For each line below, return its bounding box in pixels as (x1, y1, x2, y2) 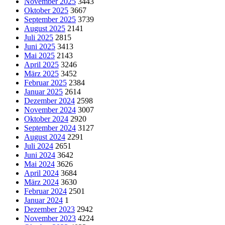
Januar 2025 (24, 87, 63, 96)
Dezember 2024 (24, 96, 75, 105)
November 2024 (24, 105, 76, 114)
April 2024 (24, 168, 59, 177)
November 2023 (24, 213, 76, 222)
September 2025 (24, 15, 76, 24)
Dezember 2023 (24, 204, 75, 213)
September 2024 (24, 123, 76, 132)
